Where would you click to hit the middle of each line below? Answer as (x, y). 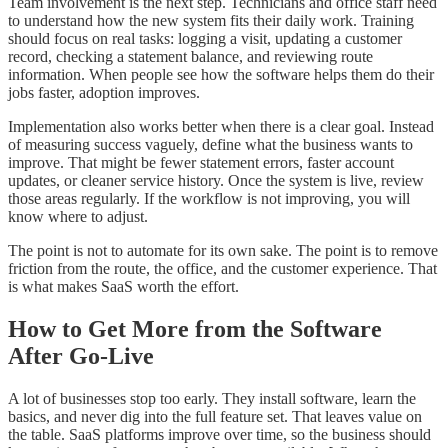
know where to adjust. (78, 217)
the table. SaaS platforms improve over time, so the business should (219, 434)
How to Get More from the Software (195, 328)
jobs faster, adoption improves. (104, 93)
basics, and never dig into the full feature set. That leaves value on (215, 416)
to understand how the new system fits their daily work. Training (211, 21)
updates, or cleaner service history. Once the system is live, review (216, 181)
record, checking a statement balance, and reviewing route (190, 57)
